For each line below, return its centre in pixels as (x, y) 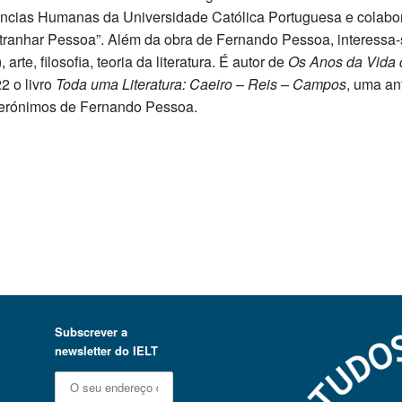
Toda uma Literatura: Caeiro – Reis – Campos (201, 83)
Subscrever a (91, 331)
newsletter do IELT (106, 350)
